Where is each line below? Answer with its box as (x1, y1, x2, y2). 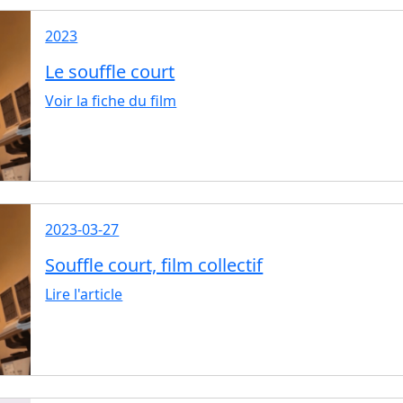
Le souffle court (45, 58, 175, 84)
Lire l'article (45, 284, 123, 305)
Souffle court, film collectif (45, 253, 264, 278)
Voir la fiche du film (45, 90, 177, 111)
